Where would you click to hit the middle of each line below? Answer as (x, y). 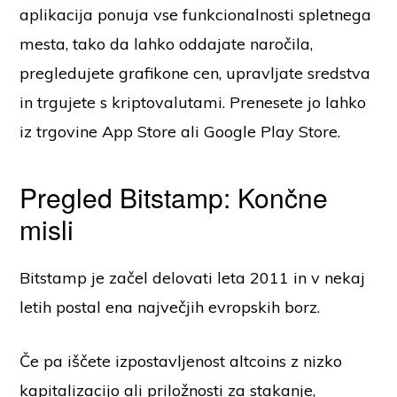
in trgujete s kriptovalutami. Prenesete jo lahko (193, 103)
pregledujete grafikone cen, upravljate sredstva (195, 74)
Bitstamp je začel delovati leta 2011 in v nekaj (193, 278)
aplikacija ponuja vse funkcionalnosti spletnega (196, 15)
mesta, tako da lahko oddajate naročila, (167, 44)
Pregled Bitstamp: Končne (174, 198)
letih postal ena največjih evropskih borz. (172, 307)
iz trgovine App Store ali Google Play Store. (183, 132)
